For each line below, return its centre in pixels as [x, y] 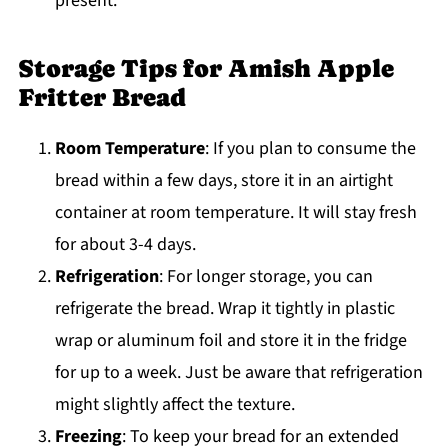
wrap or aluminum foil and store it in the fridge [230, 340]
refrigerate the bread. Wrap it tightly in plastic [224, 308]
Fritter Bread [101, 97]
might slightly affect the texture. [174, 404]
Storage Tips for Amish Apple [205, 68]
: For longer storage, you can [265, 276]
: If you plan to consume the [310, 148]
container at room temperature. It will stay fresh [235, 212]
